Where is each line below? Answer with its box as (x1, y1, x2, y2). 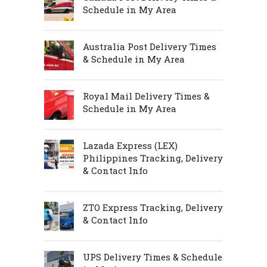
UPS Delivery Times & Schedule (83, 251, 222, 263)
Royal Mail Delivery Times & (83, 90, 210, 103)
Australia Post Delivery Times (83, 41, 216, 53)
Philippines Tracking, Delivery (83, 152, 223, 164)
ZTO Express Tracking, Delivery (83, 201, 223, 214)
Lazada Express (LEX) (83, 139, 178, 152)
